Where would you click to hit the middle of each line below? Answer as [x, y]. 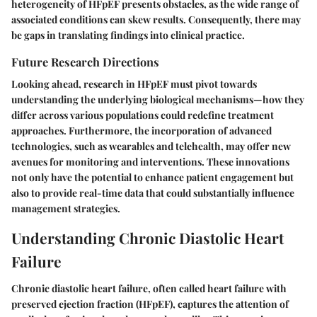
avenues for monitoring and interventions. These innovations [150, 162]
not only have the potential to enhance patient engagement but [152, 178]
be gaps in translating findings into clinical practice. [128, 35]
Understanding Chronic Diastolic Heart [148, 238]
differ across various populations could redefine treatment [143, 115]
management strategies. [66, 209]
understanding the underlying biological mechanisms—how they [158, 100]
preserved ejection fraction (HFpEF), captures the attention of [150, 304]
